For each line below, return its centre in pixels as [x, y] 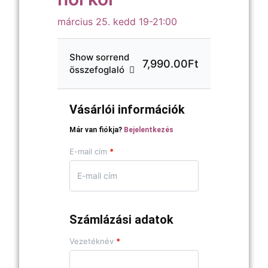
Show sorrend [99, 57]
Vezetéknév [93, 241]
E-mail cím [89, 152]
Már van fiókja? [97, 130]
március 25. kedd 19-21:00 [117, 22]
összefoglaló [97, 70]
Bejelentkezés [149, 130]
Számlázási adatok [121, 220]
